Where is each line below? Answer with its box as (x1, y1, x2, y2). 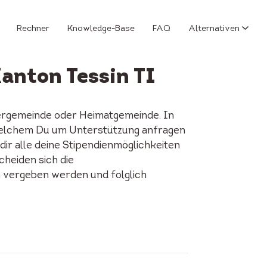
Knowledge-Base (67, 24, 135, 33)
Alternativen (188, 24, 240, 33)
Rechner (17, 24, 49, 33)
